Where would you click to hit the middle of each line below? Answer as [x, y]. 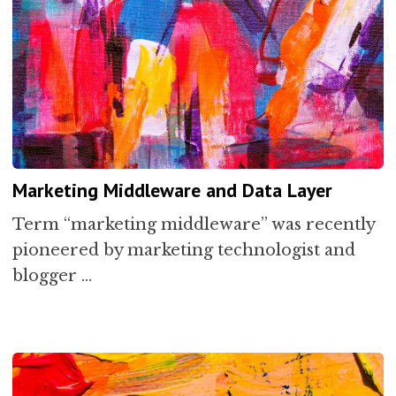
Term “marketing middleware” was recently [194, 224]
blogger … [53, 275]
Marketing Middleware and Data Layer [173, 190]
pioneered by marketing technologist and [184, 250]
